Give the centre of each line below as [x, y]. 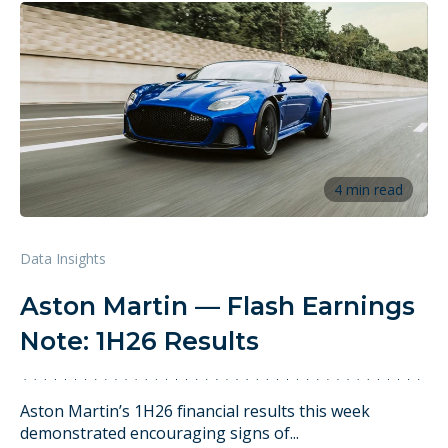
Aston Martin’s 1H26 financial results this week [195, 411]
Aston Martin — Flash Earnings [217, 305]
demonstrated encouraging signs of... [159, 433]
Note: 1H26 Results [139, 340]
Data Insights [63, 258]
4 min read [368, 189]
